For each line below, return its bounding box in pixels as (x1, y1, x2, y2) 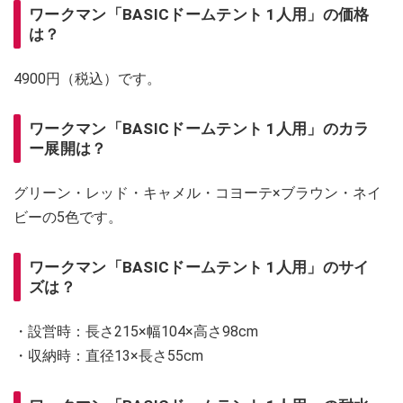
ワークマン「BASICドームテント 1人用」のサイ (29, 257, 370, 276)
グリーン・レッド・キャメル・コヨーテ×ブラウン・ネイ (13, 184, 381, 201)
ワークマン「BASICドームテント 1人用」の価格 (29, 4, 370, 23)
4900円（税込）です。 (13, 69, 161, 87)
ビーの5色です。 (13, 208, 122, 226)
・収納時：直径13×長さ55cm (13, 346, 203, 364)
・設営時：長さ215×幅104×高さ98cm (13, 322, 262, 340)
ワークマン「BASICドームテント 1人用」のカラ (29, 119, 370, 138)
